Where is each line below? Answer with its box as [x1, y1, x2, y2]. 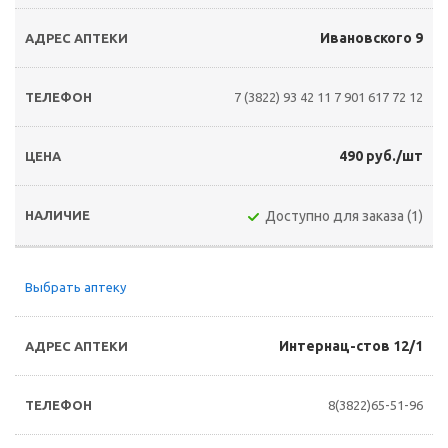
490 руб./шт [339, 148, 423, 164]
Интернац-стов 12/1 [279, 338, 423, 354]
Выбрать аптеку [25, 280, 126, 294]
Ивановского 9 [320, 30, 423, 46]
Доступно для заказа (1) [265, 208, 423, 224]
